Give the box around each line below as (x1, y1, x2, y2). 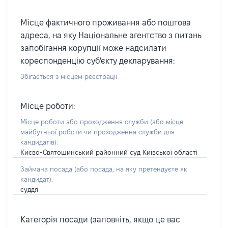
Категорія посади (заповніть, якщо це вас (20, 215, 180, 224)
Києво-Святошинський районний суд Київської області (20, 149, 197, 156)
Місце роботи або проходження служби (20, 118, 150, 125)
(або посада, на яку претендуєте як (74, 165, 187, 173)
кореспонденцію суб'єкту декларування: (20, 56, 175, 65)
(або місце (150, 118, 183, 125)
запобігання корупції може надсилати (20, 44, 166, 52)
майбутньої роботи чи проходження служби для (20, 128, 175, 135)
